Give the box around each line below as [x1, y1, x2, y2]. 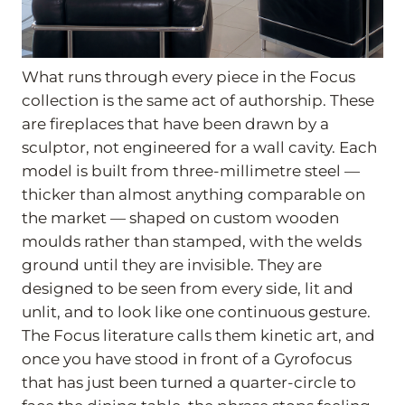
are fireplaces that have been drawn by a [22, 115, 329, 134]
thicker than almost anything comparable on [22, 185, 365, 204]
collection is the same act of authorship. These [22, 91, 374, 110]
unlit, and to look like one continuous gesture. [22, 303, 371, 322]
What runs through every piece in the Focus [22, 68, 355, 87]
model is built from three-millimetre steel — [22, 162, 360, 181]
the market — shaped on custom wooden [22, 209, 339, 228]
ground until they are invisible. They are [22, 256, 322, 275]
